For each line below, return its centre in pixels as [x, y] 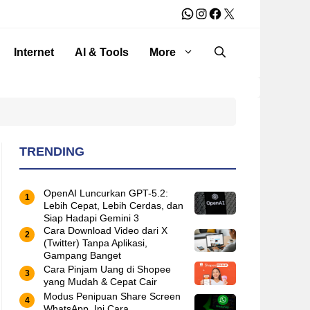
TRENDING [52, 152]
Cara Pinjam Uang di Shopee [107, 270]
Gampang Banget [82, 255]
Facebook [238, 13]
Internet [34, 52]
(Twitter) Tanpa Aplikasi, [95, 243]
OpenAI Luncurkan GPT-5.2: [106, 193]
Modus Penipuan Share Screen [112, 296]
